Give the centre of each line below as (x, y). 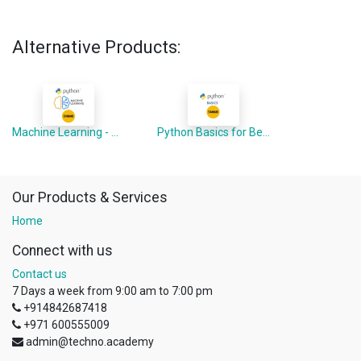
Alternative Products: (96, 47)
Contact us (39, 274)
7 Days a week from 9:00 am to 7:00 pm (112, 291)
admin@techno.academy (90, 342)
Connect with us (62, 251)
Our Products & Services (90, 197)
